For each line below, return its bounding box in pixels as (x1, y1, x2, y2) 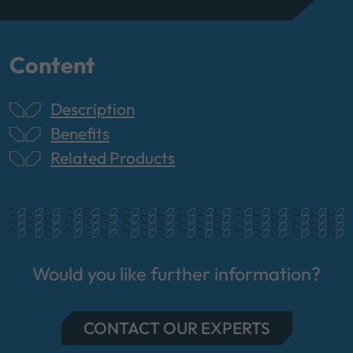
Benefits (50, 123, 110, 144)
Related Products (50, 147, 175, 169)
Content (9, 50, 95, 80)
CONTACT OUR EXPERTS (83, 318, 270, 339)
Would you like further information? (32, 262, 321, 286)
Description (50, 98, 135, 120)
